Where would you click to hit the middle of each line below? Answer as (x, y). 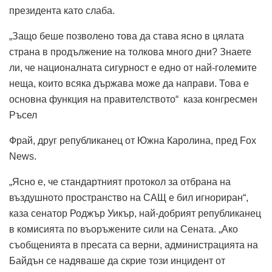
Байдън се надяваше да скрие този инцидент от (117, 260)
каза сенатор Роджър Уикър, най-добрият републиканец (135, 213)
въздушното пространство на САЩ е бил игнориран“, (129, 197)
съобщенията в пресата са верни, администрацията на (134, 245)
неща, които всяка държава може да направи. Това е (129, 83)
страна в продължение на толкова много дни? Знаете (130, 52)
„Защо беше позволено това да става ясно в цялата (127, 36)
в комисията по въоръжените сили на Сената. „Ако (124, 229)
